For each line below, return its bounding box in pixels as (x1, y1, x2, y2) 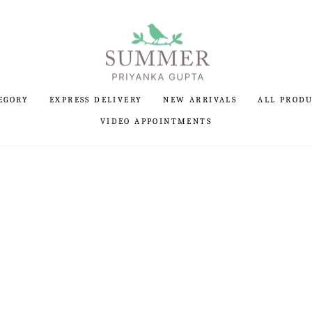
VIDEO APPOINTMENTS (100, 116, 212, 126)
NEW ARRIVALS (163, 94, 237, 104)
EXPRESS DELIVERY (49, 94, 143, 104)
